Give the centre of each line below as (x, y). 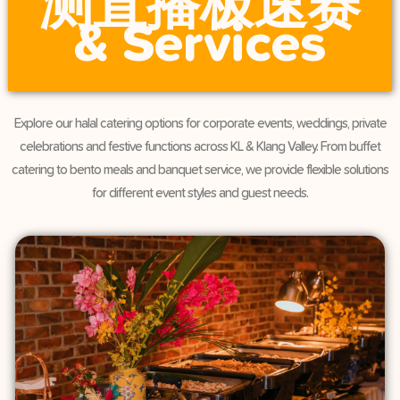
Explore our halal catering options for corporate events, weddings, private (200, 124)
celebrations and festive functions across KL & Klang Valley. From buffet (200, 147)
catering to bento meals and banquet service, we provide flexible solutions (200, 171)
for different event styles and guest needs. (200, 194)
